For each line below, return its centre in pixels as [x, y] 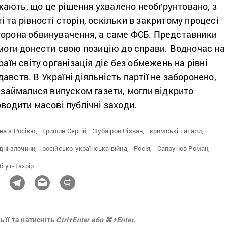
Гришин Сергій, [65, 130]
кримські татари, [177, 130]
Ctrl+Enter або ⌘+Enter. [96, 219]
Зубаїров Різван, [119, 130]
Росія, [143, 148]
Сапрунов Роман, [184, 148]
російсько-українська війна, [86, 148]
